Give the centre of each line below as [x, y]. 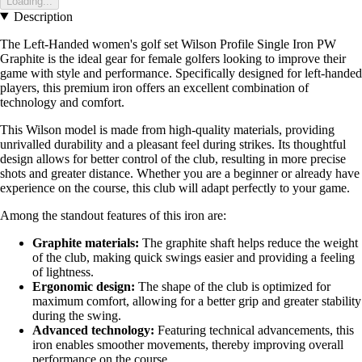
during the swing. [77, 315]
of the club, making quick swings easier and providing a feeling [194, 257]
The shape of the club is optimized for [233, 286]
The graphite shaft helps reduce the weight [248, 242]
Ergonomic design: [84, 286]
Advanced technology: [93, 330]
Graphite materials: [86, 242]
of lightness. [63, 271]
